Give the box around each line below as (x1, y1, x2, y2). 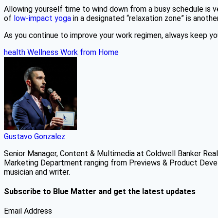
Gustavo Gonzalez (4, 131, 65, 141)
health (4, 47, 25, 57)
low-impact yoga (14, 13, 71, 23)
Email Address (4, 206, 52, 216)
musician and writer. (4, 167, 70, 177)
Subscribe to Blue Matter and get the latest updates (4, 187, 196, 197)
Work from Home (60, 47, 119, 57)
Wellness (27, 47, 58, 57)
